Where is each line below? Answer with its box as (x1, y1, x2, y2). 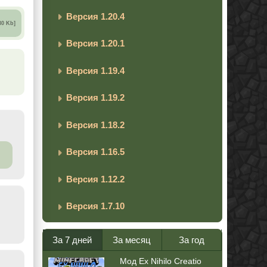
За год (178, 234, 204, 245)
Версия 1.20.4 (66, 11, 125, 21)
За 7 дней (52, 234, 92, 245)
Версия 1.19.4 (66, 65, 125, 76)
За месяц (113, 234, 151, 245)
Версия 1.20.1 (66, 38, 125, 49)
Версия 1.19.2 (66, 92, 125, 103)
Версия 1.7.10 (66, 201, 125, 212)
